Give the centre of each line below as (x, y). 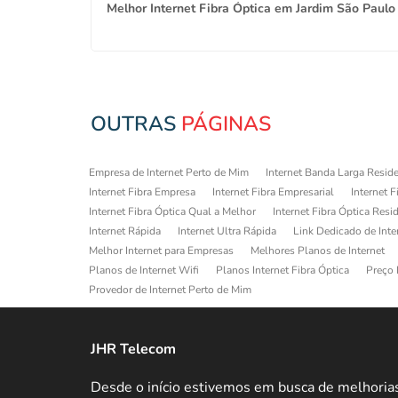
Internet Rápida (125, 231)
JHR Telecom (133, 350)
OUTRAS (136, 123)
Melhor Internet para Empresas (161, 250)
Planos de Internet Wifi (144, 270)
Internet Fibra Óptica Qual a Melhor (172, 211)
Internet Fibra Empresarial (273, 191)
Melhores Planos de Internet (318, 250)
